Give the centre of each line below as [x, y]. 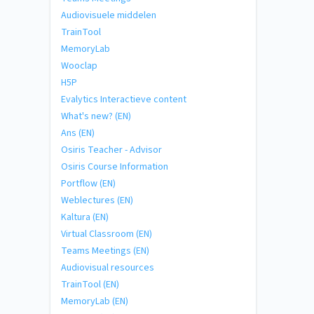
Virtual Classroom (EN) [107, 234]
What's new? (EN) [96, 116]
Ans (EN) [78, 133]
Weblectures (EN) [97, 200]
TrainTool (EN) [90, 284]
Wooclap [79, 66]
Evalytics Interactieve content [124, 99]
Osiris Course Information [115, 166]
